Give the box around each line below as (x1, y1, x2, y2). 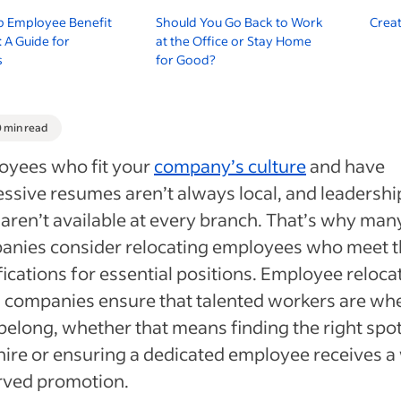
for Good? (156, 51, 217, 68)
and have (306, 154, 385, 177)
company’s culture (154, 154, 306, 177)
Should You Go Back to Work (156, 13, 324, 30)
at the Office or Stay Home (156, 32, 312, 49)
